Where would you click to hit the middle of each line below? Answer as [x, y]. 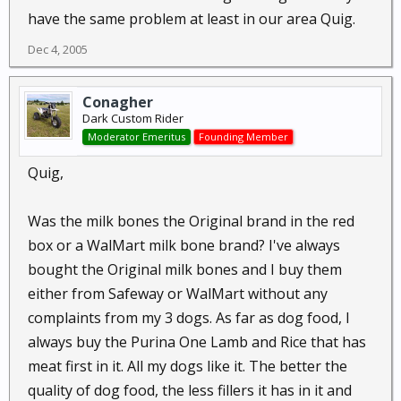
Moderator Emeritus [137, 137]
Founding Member [243, 137]
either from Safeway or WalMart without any [178, 294]
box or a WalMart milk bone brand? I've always [184, 245]
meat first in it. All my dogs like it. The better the [188, 366]
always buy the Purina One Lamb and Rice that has [197, 342]
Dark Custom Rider [133, 118]
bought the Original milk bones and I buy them [185, 269]
